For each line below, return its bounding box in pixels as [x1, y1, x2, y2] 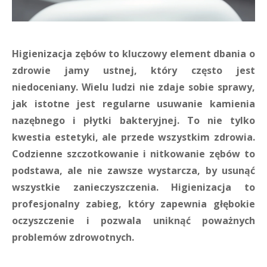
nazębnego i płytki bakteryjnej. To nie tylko [12, 114, 255, 127]
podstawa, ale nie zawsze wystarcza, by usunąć [12, 164, 255, 177]
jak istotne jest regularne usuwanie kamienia [12, 97, 255, 110]
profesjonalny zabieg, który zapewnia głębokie [12, 197, 255, 210]
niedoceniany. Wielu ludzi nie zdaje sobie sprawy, [12, 80, 255, 94]
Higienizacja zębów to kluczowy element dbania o [12, 47, 255, 60]
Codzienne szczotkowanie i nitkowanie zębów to [12, 147, 255, 160]
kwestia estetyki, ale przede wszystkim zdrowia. [12, 131, 255, 144]
